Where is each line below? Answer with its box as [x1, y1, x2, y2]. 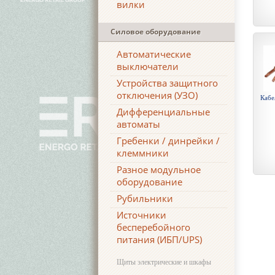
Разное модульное [117, 163, 201, 176]
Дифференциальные [117, 106, 210, 118]
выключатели [117, 60, 179, 72]
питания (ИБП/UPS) [117, 233, 202, 246]
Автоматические [117, 48, 191, 60]
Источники [117, 209, 166, 221]
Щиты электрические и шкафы [117, 258, 211, 266]
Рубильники [117, 192, 173, 204]
